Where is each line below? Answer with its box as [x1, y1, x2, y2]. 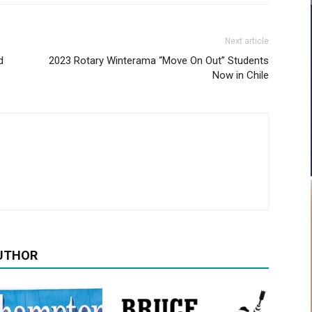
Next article [225, 36, 269, 47]
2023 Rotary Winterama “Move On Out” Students [49, 54, 269, 68]
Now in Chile [212, 69, 269, 82]
